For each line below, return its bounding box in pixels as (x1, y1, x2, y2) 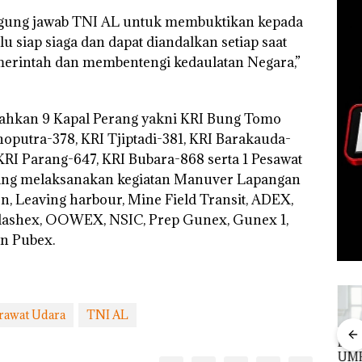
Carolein (53, 335, 103, 351)
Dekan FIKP (242, 335, 309, 351)
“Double (148, 335, 196, 351)
